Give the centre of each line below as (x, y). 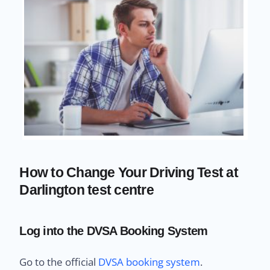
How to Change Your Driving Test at (129, 172)
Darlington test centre (86, 190)
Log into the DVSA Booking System (114, 231)
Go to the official (59, 262)
